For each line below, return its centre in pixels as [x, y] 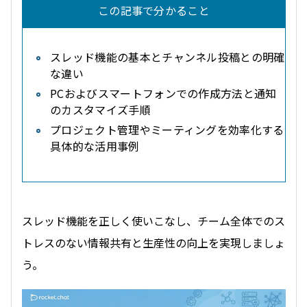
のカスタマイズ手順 [100, 110]
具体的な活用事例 [95, 146]
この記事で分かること [154, 10]
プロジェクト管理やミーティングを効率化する [167, 130]
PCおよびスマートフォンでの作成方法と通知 [163, 93]
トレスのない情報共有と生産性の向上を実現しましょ [153, 243]
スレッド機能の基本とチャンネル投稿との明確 [168, 57]
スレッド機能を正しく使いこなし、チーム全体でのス [153, 221]
